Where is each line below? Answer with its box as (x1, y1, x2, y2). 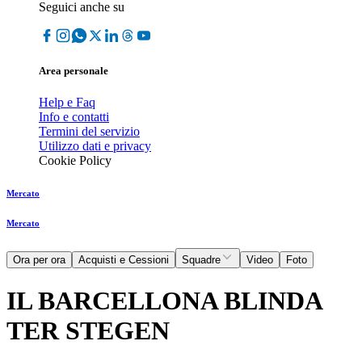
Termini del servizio (39, 124, 140, 139)
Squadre (182, 254, 221, 267)
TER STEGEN (6, 315, 170, 345)
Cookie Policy (39, 154, 112, 168)
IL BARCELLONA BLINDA (6, 285, 322, 315)
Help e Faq (39, 95, 95, 110)
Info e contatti (39, 110, 109, 124)
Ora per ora (13, 254, 65, 267)
